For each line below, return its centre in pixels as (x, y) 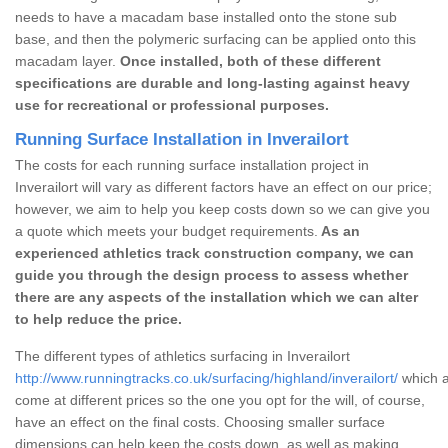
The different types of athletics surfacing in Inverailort (182, 355)
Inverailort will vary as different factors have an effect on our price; (223, 186)
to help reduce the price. (98, 318)
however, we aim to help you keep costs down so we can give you (222, 208)
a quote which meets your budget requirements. (166, 230)
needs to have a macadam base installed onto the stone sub (206, 16)
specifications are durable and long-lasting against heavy (212, 82)
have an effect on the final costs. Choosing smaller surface (200, 421)
